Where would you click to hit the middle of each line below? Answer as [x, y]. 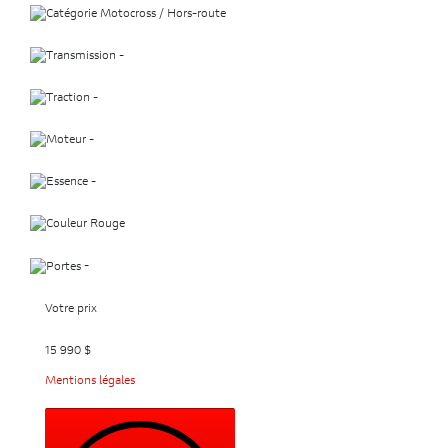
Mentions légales [90, 380]
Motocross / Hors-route [161, 14]
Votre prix [71, 308]
